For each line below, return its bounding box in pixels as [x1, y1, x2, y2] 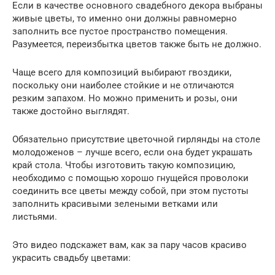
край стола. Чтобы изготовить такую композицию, [12, 160, 235, 171]
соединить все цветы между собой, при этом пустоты [12, 185, 249, 197]
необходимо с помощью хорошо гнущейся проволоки [12, 172, 249, 184]
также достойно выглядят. [12, 106, 130, 117]
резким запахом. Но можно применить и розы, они [12, 93, 238, 104]
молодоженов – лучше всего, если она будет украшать [12, 147, 252, 158]
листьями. [12, 211, 57, 223]
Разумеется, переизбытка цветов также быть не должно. [12, 39, 261, 50]
